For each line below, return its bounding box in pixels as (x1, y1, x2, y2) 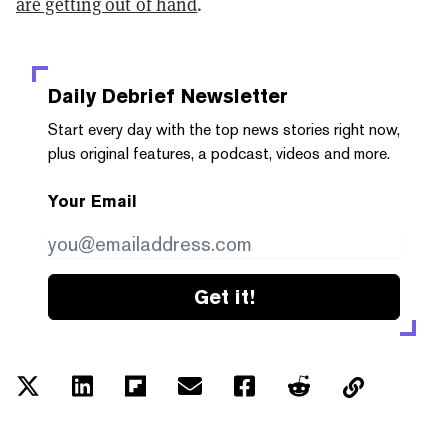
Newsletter (175, 83, 288, 108)
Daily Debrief (48, 83, 175, 108)
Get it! (193, 284, 255, 309)
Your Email (48, 191, 137, 211)
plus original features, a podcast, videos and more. (48, 143, 390, 163)
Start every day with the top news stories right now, (48, 119, 400, 139)
